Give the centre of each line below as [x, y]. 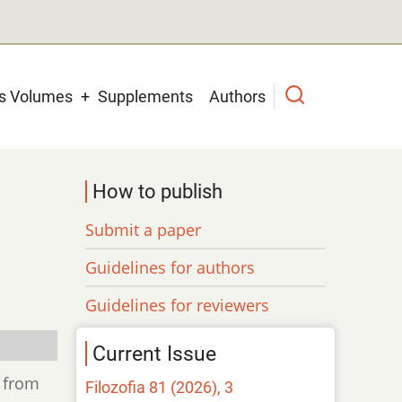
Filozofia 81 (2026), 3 [160, 387]
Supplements [145, 96]
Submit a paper [144, 229]
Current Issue [155, 353]
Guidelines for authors [170, 267]
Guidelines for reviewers [178, 305]
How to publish [158, 191]
